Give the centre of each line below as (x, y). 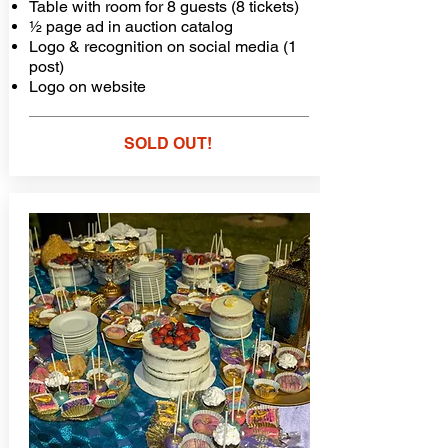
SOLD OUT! (167, 143)
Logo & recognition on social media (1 (162, 46)
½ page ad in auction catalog (130, 26)
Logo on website (87, 86)
